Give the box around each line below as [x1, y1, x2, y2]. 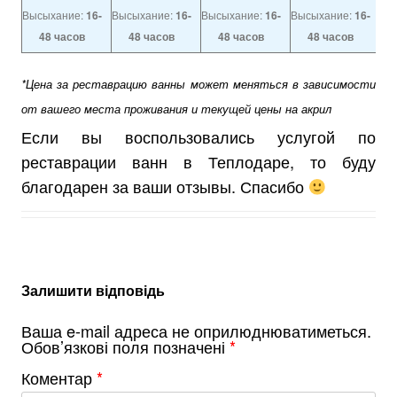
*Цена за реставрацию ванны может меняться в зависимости [21, 75, 376, 92]
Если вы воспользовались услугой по [21, 124, 376, 148]
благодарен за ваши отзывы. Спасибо [21, 174, 308, 198]
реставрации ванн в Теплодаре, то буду [21, 149, 376, 173]
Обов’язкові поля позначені [21, 334, 230, 358]
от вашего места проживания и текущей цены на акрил [21, 100, 331, 117]
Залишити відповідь [21, 279, 165, 300]
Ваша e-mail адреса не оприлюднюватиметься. [21, 318, 371, 342]
